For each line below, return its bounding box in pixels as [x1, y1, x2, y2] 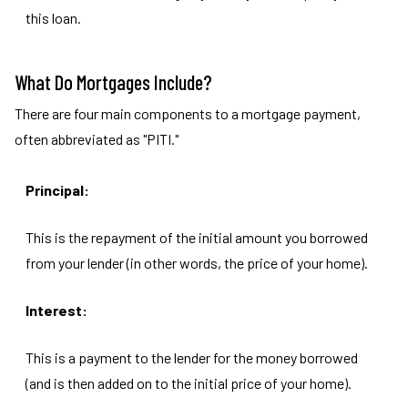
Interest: [25, 301, 87, 319]
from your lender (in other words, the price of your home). [25, 254, 368, 271]
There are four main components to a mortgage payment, [15, 105, 361, 122]
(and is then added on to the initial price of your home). [25, 374, 352, 392]
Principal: [25, 181, 89, 199]
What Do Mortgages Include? [15, 70, 212, 94]
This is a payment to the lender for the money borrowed [25, 349, 358, 366]
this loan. [25, 9, 81, 26]
